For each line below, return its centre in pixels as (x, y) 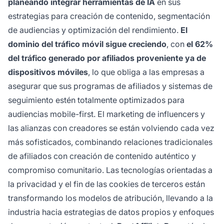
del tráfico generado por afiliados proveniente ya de (107, 58)
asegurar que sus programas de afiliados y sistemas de (110, 86)
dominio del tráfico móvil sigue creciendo (87, 44)
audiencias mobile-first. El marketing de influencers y (106, 114)
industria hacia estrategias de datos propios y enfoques (111, 212)
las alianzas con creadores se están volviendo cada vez (111, 128)
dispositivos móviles (48, 72)
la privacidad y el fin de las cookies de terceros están (106, 184)
